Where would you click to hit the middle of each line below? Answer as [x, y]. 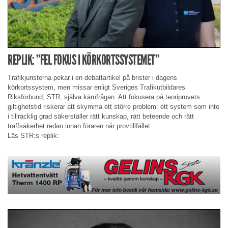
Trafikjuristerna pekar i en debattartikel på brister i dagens [92, 77]
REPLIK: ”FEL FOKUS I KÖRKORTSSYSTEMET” [83, 60]
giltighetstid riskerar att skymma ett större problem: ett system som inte [113, 106]
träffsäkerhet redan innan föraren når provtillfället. [80, 126]
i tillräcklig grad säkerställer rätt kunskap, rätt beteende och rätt [101, 116]
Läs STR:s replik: [33, 135]
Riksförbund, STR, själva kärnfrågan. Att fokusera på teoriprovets [104, 97]
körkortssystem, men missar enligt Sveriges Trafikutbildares [96, 87]
